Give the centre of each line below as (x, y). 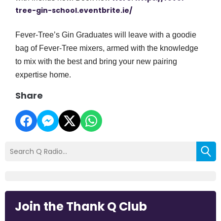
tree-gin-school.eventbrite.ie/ (74, 10)
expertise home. (44, 75)
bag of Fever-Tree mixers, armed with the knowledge (107, 48)
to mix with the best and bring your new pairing (96, 61)
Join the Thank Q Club (81, 206)
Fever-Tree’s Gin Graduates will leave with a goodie (106, 35)
